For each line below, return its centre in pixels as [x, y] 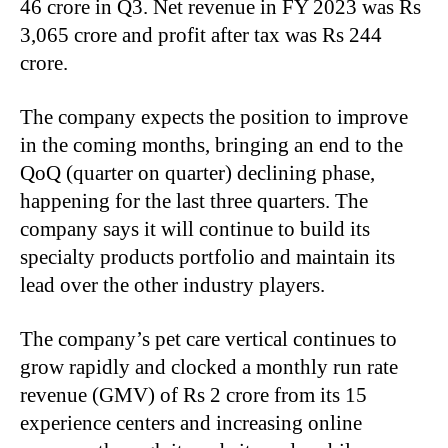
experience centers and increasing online [191, 423]
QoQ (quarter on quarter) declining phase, [197, 173]
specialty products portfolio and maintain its [207, 257]
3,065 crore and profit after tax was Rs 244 [201, 35]
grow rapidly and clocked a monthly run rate [209, 367]
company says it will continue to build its [195, 229]
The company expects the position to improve [214, 117]
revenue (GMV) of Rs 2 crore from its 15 [193, 395]
